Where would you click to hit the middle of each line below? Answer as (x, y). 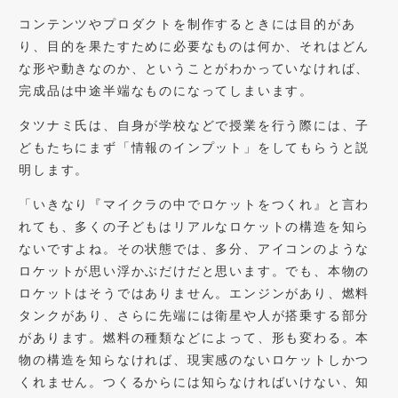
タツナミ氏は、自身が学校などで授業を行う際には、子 (195, 124)
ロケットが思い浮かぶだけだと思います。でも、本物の (195, 270)
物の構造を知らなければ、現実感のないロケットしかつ (195, 359)
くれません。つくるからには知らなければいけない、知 (195, 381)
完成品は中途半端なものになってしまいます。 (167, 90)
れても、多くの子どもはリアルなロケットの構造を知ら (195, 226)
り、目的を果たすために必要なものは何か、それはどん (195, 45)
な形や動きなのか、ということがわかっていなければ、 (195, 68)
